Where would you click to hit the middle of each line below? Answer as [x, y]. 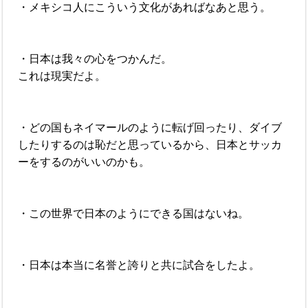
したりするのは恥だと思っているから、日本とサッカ [150, 144]
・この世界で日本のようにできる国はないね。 [134, 213]
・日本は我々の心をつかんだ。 [95, 58]
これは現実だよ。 [62, 76]
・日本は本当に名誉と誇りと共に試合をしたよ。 [139, 265]
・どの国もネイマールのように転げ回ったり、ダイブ [150, 127]
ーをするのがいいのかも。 [84, 162]
